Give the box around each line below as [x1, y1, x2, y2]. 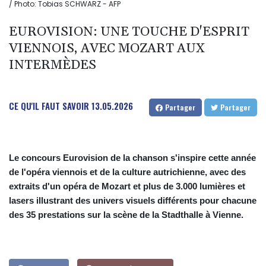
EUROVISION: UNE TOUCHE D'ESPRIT [9, 24, 249, 41]
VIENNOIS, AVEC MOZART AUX [9, 40, 205, 58]
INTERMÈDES [9, 57, 96, 74]
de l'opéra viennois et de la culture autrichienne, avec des [9, 167, 246, 178]
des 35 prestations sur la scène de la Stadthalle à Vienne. [9, 210, 243, 220]
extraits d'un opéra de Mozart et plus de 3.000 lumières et [9, 181, 245, 192]
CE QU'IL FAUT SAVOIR [9, 99, 89, 113]
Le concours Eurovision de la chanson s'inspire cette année [9, 153, 256, 163]
